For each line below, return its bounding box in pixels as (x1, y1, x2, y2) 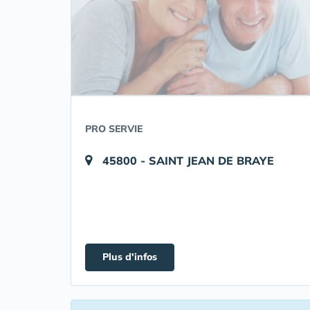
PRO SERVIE (85, 122, 143, 135)
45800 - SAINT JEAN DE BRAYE (102, 154, 274, 167)
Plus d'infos (102, 250, 157, 263)
